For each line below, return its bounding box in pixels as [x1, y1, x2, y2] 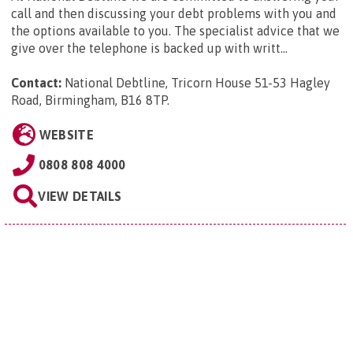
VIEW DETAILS [38, 188, 122, 203]
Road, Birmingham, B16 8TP [11, 92, 167, 107]
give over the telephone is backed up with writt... [11, 40, 288, 55]
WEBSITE [39, 127, 94, 142]
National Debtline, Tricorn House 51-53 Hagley [65, 75, 330, 90]
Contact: [11, 75, 61, 90]
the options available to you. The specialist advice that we [11, 23, 340, 38]
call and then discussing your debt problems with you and [11, 6, 336, 20]
